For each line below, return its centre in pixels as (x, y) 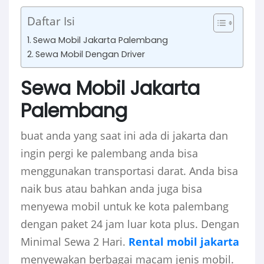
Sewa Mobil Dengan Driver (90, 55)
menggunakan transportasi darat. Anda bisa (129, 171)
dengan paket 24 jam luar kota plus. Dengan (130, 224)
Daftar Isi (51, 21)
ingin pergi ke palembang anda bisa (109, 154)
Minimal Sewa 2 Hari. (75, 242)
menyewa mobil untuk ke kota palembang (125, 207)
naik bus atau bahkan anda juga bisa (111, 189)
